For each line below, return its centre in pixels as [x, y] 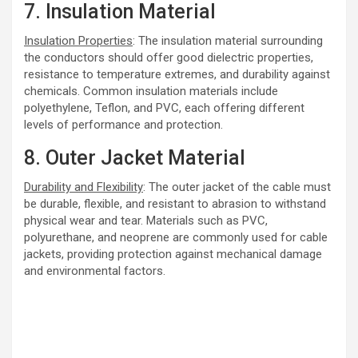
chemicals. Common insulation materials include [151, 91]
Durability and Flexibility [84, 187]
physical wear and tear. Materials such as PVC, [146, 220]
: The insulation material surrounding [228, 40]
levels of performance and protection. [123, 124]
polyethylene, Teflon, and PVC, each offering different [164, 107]
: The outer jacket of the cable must [237, 187]
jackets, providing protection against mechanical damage [173, 254]
